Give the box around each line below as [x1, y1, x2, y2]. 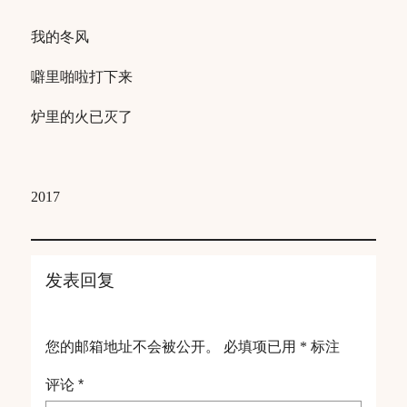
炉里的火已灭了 [31, 108, 133, 124]
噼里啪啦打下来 [31, 68, 133, 84]
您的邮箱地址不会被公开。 [45, 338, 220, 354]
